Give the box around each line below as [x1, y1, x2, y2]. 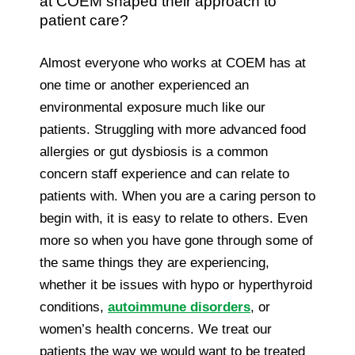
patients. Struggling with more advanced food [40, 121, 306, 137]
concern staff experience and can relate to [40, 166, 289, 181]
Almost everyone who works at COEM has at [40, 55, 306, 71]
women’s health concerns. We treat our [40, 321, 272, 337]
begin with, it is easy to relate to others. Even [40, 210, 307, 226]
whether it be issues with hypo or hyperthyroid [40, 277, 312, 292]
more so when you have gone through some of [40, 232, 313, 248]
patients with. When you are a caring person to [40, 188, 315, 204]
